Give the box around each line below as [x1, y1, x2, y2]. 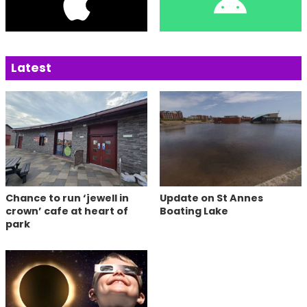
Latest [11, 60, 51, 77]
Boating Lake [159, 204, 228, 218]
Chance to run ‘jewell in [5, 191, 129, 205]
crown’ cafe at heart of [5, 204, 128, 218]
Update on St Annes [159, 191, 263, 205]
